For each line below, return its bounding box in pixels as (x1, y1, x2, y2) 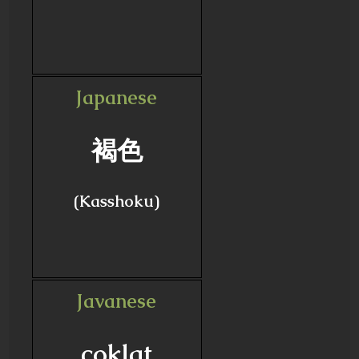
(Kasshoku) (74, 191, 160, 212)
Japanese (76, 85, 158, 110)
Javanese (77, 288, 157, 313)
